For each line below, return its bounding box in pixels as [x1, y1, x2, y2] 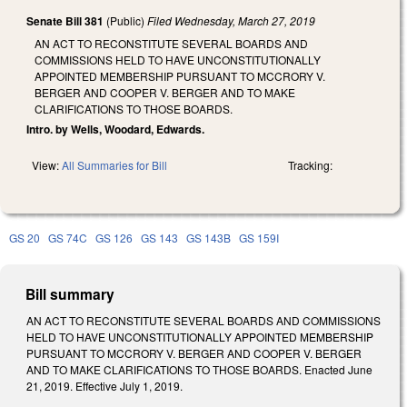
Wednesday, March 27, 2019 [174, 13, 315, 29]
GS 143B [186, 229, 231, 245]
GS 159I [239, 229, 279, 245]
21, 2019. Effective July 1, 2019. [26, 377, 183, 393]
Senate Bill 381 [26, 13, 104, 30]
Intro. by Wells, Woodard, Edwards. [26, 120, 204, 137]
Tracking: [288, 156, 333, 173]
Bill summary [25, 283, 115, 304]
